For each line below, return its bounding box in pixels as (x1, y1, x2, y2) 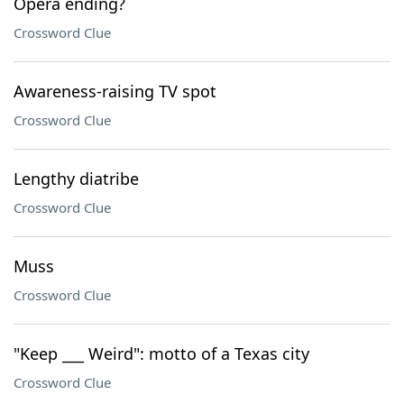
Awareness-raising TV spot (14, 80, 216, 102)
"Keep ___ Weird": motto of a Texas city (14, 343, 309, 364)
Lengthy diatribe (14, 168, 139, 189)
